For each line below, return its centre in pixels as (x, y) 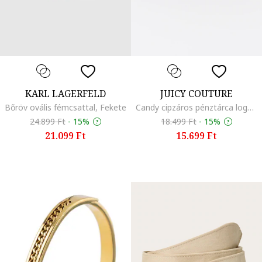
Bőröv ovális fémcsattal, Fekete (65, 107)
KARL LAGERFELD (65, 93)
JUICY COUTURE (196, 93)
